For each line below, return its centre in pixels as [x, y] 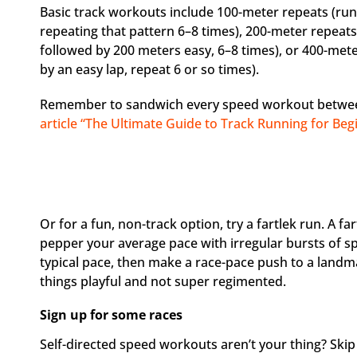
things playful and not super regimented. [163, 282]
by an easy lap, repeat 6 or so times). [149, 70]
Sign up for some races [111, 315]
